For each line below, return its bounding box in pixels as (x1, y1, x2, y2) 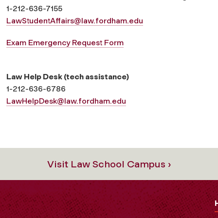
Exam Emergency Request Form (6, 37, 124, 47)
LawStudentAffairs (6, 16, 74, 25)
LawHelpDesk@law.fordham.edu (6, 96, 126, 106)
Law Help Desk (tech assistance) (6, 72, 129, 81)
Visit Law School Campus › (47, 158, 171, 170)
